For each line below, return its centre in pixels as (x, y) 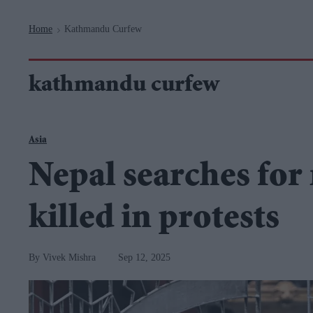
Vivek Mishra (69, 257)
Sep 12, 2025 (144, 257)
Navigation (121, 7)
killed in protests (154, 220)
